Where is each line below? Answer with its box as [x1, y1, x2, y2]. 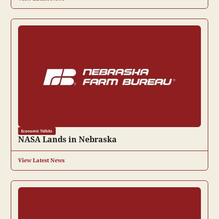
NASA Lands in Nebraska [18, 133, 117, 145]
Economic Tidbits [21, 128, 53, 133]
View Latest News [18, 157, 65, 164]
